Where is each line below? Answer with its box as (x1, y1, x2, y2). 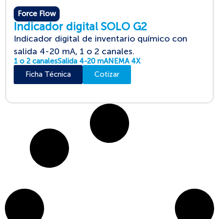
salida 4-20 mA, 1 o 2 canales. (14, 45, 134, 57)
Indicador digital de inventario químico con (14, 33, 187, 44)
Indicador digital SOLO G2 (14, 20, 147, 33)
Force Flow (18, 9, 56, 18)
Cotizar (94, 69, 119, 79)
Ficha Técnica (25, 69, 71, 79)
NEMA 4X (108, 56, 140, 66)
